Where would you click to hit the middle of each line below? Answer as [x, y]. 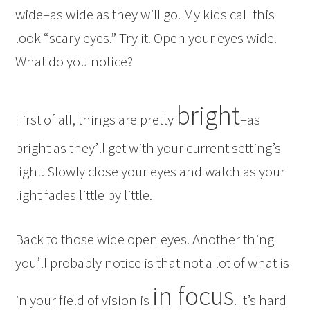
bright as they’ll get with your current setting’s [148, 148]
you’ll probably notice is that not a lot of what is [153, 263]
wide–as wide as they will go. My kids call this [145, 14]
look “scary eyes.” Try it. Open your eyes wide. [146, 38]
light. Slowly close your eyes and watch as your [151, 171]
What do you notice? [74, 61]
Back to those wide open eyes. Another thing [145, 239]
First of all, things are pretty [96, 119]
